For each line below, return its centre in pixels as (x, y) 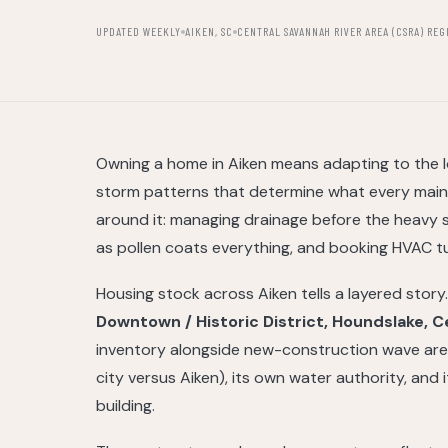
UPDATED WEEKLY (139, 31)
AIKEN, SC (209, 31)
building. (125, 405)
